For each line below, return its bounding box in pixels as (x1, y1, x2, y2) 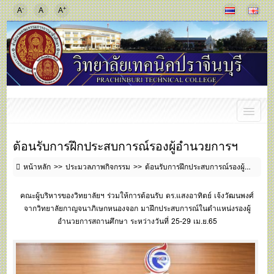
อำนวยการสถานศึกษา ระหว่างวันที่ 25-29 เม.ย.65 (57, 215, 217, 228)
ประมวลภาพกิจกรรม (65, 161, 131, 173)
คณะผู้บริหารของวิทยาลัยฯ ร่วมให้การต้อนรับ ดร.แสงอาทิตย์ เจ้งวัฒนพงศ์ (20, 190, 254, 202)
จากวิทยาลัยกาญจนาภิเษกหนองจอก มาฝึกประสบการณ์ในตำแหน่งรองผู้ (23, 202, 251, 215)
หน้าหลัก (23, 161, 51, 173)
